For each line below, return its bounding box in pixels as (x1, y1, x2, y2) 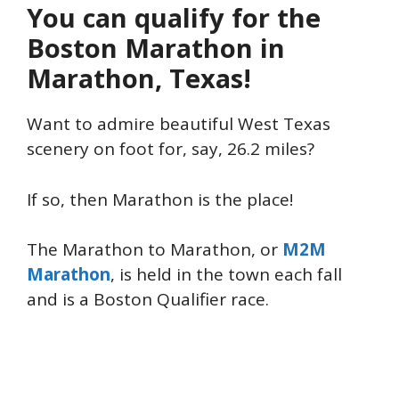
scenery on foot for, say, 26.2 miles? (27, 137, 314, 161)
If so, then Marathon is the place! (27, 187, 293, 211)
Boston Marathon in (27, 30, 285, 66)
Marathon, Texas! (27, 61, 251, 96)
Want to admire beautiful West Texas (27, 112, 330, 136)
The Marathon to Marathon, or (27, 238, 282, 262)
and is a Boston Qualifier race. (27, 288, 269, 312)
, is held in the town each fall (110, 263, 342, 287)
